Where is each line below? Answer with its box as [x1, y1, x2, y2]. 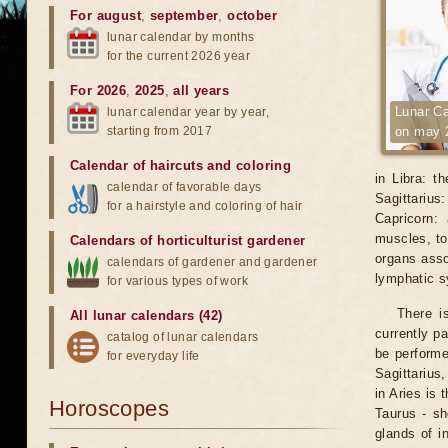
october [227, 8, 278, 23]
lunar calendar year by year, [107, 105, 270, 119]
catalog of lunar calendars [107, 330, 259, 344]
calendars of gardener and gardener [107, 255, 318, 269]
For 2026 [70, 83, 127, 98]
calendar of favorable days [107, 180, 262, 194]
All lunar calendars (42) [70, 308, 223, 323]
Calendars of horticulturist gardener [70, 233, 306, 248]
